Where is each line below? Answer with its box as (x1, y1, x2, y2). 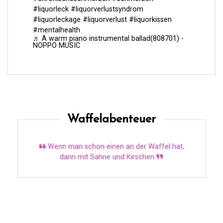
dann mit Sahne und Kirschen (60, 153, 156, 162)
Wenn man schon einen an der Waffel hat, (45, 142, 184, 151)
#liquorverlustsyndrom (71, 5, 143, 14)
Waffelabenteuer (67, 113, 156, 126)
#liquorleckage (33, 15, 81, 24)
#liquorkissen (129, 15, 172, 24)
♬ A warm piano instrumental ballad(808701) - (33, 34, 184, 43)
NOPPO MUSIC (33, 41, 80, 50)
